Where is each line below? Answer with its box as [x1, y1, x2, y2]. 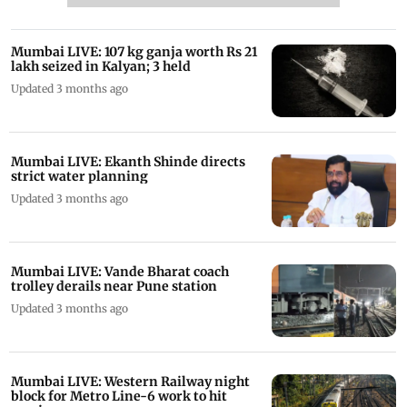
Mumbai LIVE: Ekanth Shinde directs [11, 154, 245, 170]
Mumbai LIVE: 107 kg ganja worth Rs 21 [11, 44, 257, 60]
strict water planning [11, 168, 148, 184]
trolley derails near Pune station [11, 278, 217, 294]
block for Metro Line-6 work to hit [11, 388, 227, 404]
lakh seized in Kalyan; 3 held [11, 58, 191, 74]
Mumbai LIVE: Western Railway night [11, 373, 250, 390]
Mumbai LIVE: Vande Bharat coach [11, 263, 229, 280]
